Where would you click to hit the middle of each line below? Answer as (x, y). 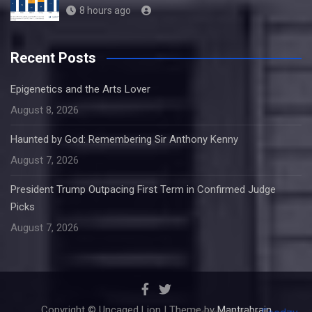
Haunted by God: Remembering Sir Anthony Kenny (124, 139)
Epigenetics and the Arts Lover (80, 89)
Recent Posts (53, 58)
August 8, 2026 (45, 110)
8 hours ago (105, 10)
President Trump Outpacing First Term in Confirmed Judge (143, 189)
